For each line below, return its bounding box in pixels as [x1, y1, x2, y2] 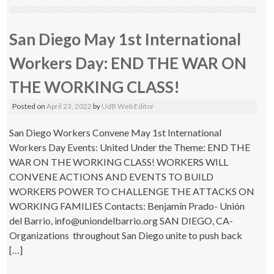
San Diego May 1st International [9, 29, 242, 49]
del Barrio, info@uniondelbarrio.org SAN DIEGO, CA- [9, 215, 234, 226]
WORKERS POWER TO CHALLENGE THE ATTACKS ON [9, 185, 255, 197]
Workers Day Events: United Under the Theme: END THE [9, 141, 251, 153]
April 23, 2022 [46, 102, 92, 111]
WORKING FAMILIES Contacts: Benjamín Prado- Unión [9, 200, 245, 212]
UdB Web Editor [102, 102, 155, 111]
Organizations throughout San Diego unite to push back [9, 229, 243, 241]
